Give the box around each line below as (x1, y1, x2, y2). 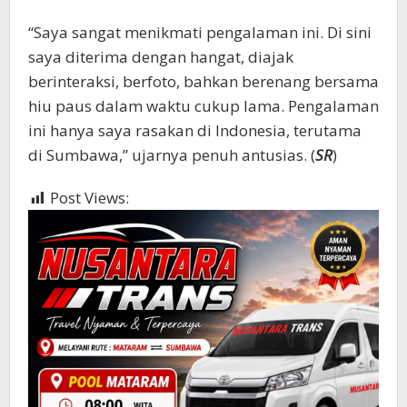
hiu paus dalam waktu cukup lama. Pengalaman (28, 95, 379, 117)
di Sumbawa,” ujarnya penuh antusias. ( (28, 144, 315, 166)
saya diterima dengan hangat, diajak (28, 46, 293, 68)
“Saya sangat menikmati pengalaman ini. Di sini (28, 22, 372, 44)
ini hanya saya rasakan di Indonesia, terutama (28, 120, 362, 142)
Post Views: (50, 187, 129, 209)
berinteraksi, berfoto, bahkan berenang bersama (28, 71, 379, 93)
